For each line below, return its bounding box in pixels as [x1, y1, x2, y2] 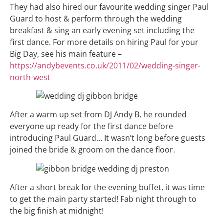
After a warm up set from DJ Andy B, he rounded [10, 109, 187, 120]
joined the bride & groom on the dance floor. [10, 144, 175, 155]
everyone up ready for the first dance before [10, 121, 173, 132]
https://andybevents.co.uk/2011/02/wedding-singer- [10, 60, 200, 71]
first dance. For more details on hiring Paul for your [10, 36, 198, 47]
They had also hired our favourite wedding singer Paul [10, 1, 209, 12]
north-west [10, 71, 50, 83]
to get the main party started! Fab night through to [10, 194, 197, 205]
